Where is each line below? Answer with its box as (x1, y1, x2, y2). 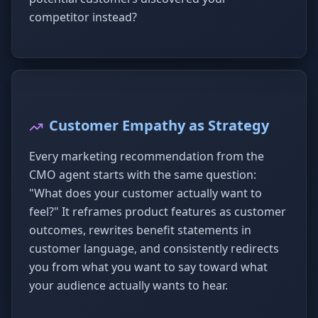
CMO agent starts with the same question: (29, 167, 256, 182)
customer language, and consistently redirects (29, 241, 279, 256)
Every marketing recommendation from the (29, 148, 264, 164)
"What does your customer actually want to (29, 185, 262, 201)
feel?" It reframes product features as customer (29, 204, 286, 219)
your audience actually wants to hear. (29, 278, 228, 293)
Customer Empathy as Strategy (49, 116, 269, 135)
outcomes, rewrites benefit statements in (29, 222, 251, 238)
